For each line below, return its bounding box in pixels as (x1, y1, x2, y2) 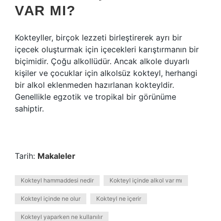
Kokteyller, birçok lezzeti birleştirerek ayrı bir (15, 33, 182, 42)
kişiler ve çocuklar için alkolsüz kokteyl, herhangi (15, 68, 197, 78)
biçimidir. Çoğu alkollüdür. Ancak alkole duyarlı (15, 56, 189, 66)
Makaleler (37, 151, 75, 161)
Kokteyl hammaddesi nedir (21, 177, 94, 184)
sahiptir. (15, 104, 44, 113)
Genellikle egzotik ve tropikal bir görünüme (15, 92, 176, 102)
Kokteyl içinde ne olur (21, 195, 80, 202)
